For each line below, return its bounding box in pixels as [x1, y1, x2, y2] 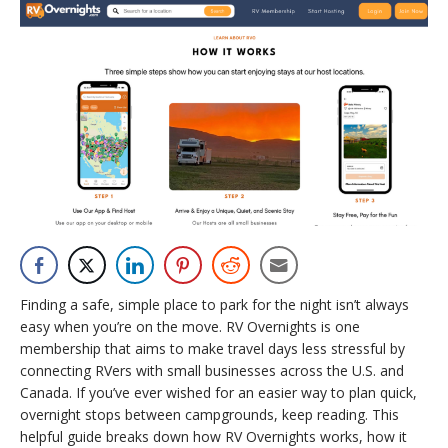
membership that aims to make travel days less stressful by [20, 338, 405, 358]
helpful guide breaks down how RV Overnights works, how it [20, 426, 407, 446]
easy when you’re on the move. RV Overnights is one [20, 316, 360, 336]
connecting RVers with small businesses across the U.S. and [20, 360, 404, 380]
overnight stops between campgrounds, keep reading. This [20, 404, 399, 424]
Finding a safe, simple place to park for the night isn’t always [20, 294, 409, 314]
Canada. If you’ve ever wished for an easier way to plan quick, [20, 382, 417, 402]
